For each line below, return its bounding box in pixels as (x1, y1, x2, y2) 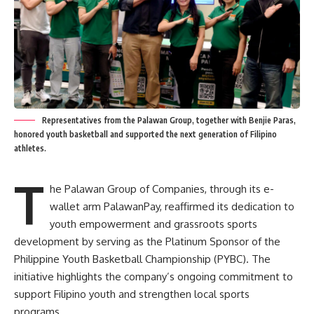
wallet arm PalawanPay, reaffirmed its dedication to (49, 199, 294, 213)
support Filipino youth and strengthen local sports (14, 287, 250, 301)
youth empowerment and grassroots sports (49, 217, 257, 231)
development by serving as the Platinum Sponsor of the (14, 234, 280, 248)
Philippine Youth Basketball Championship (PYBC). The (14, 252, 271, 266)
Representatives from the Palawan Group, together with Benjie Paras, (42, 114, 296, 125)
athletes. (14, 142, 46, 153)
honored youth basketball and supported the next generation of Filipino (14, 128, 277, 139)
